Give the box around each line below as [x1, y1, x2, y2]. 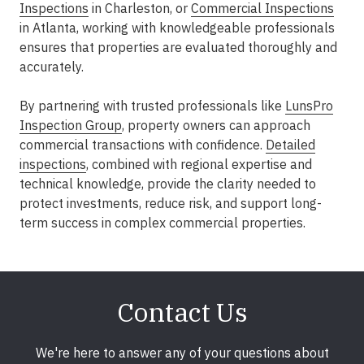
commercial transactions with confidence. [19, 136, 266, 153]
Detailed [266, 136, 315, 153]
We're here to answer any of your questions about [35, 344, 329, 361]
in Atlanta [19, 19, 76, 36]
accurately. [19, 58, 84, 75]
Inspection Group [19, 117, 122, 133]
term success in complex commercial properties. [19, 214, 305, 231]
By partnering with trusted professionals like [19, 97, 285, 114]
